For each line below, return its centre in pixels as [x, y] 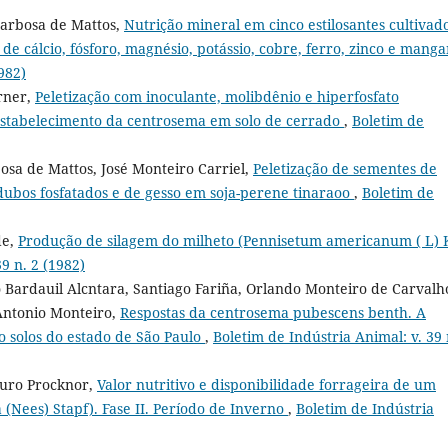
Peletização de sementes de [345, 168]
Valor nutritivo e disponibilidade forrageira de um [266, 384]
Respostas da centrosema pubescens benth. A [273, 312]
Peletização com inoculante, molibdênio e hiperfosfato [217, 96]
